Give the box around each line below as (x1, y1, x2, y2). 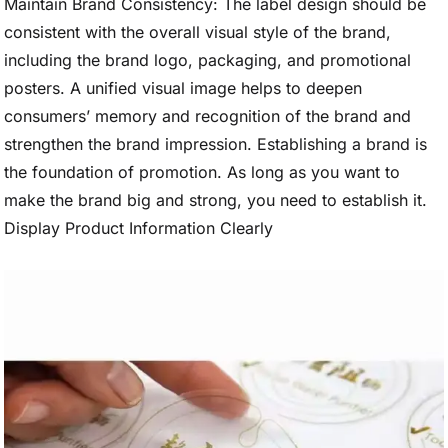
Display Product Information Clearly (4, 218, 273, 238)
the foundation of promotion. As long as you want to (4, 162, 400, 182)
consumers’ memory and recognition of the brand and (4, 106, 411, 126)
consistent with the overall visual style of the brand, (4, 22, 391, 42)
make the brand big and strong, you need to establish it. (4, 190, 427, 210)
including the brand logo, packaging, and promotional (4, 50, 411, 70)
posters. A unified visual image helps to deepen (4, 78, 362, 98)
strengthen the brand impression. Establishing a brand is (4, 134, 427, 154)
